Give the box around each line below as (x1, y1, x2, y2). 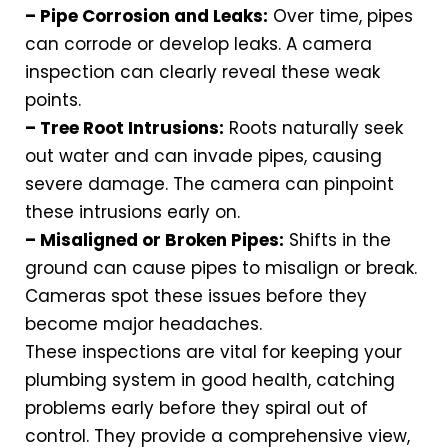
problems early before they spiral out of (25, 396, 368, 421)
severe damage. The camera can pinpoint (25, 172, 394, 197)
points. (25, 88, 81, 113)
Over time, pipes (268, 4, 413, 29)
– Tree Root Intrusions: (25, 116, 224, 141)
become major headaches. (25, 312, 262, 337)
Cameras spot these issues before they (25, 284, 367, 309)
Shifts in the (284, 228, 391, 253)
